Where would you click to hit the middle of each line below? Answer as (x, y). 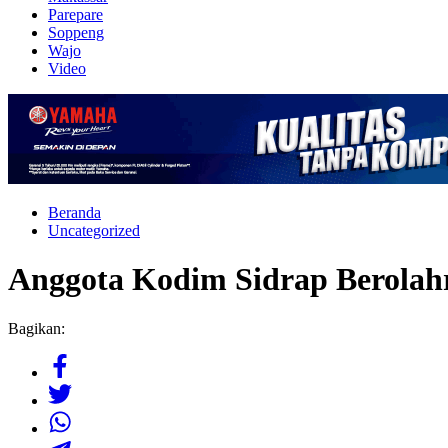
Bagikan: (36, 328)
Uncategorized (94, 230)
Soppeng (76, 32)
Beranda (74, 212)
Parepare (75, 14)
